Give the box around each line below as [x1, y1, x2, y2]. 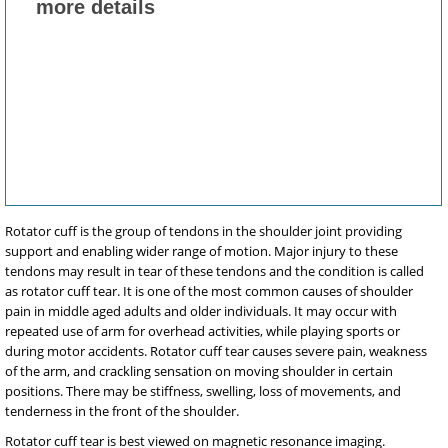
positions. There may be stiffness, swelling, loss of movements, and [5, 382, 401, 401]
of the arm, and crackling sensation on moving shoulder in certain [5, 362, 393, 381]
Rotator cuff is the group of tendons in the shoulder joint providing [5, 222, 402, 241]
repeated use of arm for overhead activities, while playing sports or [5, 322, 400, 341]
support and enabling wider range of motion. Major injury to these [5, 242, 398, 261]
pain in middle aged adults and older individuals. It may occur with [5, 302, 397, 321]
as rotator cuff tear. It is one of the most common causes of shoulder [5, 282, 413, 301]
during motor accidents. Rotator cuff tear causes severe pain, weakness [5, 342, 427, 361]
